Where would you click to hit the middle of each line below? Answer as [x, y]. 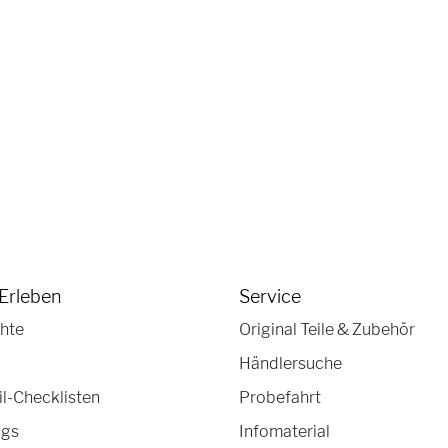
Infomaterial [284, 431]
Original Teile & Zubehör [327, 329]
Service [270, 296]
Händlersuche [290, 363]
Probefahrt [280, 397]
